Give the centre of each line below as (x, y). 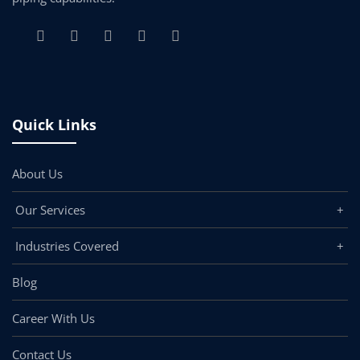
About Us (37, 174)
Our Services (49, 210)
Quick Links (54, 125)
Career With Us (53, 318)
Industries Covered (65, 246)
